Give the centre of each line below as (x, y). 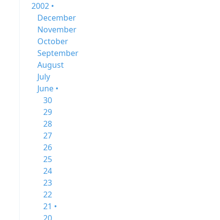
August (51, 65)
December (57, 18)
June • (48, 88)
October (53, 41)
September (58, 53)
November (57, 29)
